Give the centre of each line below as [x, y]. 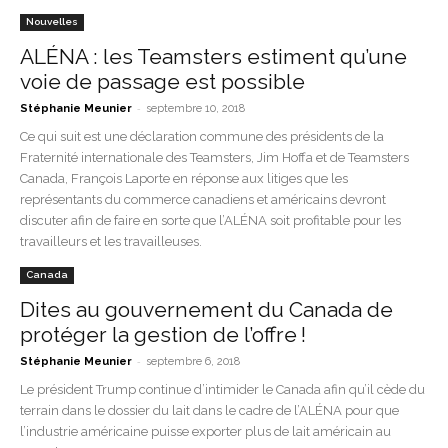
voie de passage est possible [162, 81]
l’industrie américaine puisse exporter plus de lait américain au [205, 431]
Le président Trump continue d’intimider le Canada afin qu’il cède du [222, 389]
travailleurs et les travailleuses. [111, 241]
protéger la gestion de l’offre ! [163, 334]
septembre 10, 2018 [195, 108]
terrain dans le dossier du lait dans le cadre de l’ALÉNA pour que [209, 410]
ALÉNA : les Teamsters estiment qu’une [213, 56]
